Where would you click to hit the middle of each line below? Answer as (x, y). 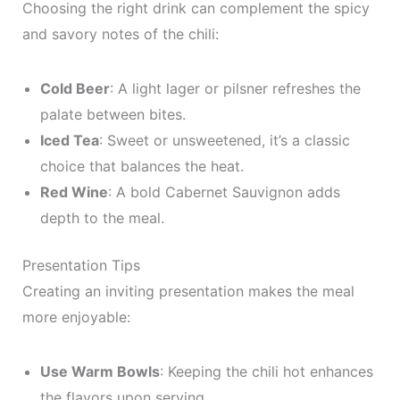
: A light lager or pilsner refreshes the (235, 88)
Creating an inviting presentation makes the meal (188, 291)
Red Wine (74, 192)
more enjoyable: (76, 317)
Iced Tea (69, 140)
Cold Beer (75, 88)
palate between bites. (112, 114)
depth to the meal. (102, 218)
